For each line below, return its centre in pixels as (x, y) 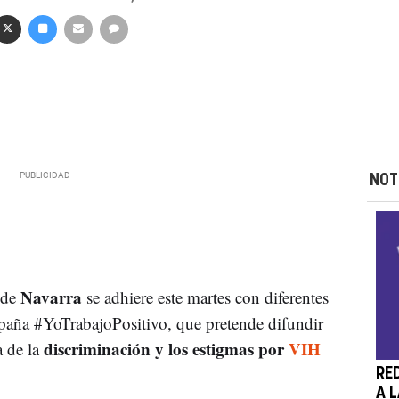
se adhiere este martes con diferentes (207, 297)
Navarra (53, 297)
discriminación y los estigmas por (166, 348)
